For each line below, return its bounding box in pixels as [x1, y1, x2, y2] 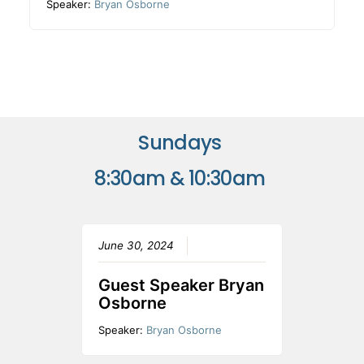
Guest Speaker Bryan [97, 275, 264, 296]
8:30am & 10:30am [94, 165, 270, 193]
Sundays [134, 129, 230, 157]
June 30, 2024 [97, 239, 174, 253]
